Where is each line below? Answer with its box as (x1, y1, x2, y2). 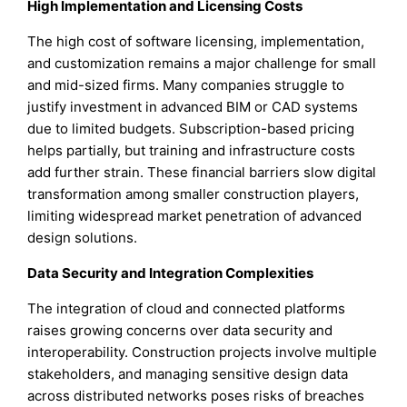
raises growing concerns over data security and (27, 322, 333, 340)
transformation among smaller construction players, (27, 185, 360, 203)
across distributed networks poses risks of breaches (27, 387, 365, 405)
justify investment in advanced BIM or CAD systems (27, 98, 359, 116)
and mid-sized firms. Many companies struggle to (27, 76, 345, 94)
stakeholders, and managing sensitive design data (27, 365, 349, 383)
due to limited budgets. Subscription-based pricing (27, 120, 355, 138)
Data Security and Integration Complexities (27, 264, 314, 283)
